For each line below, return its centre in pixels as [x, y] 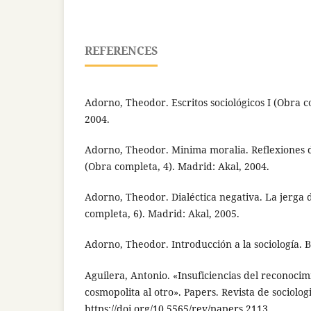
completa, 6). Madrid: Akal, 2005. [162, 214]
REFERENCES [121, 51]
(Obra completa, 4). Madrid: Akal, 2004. [177, 167]
